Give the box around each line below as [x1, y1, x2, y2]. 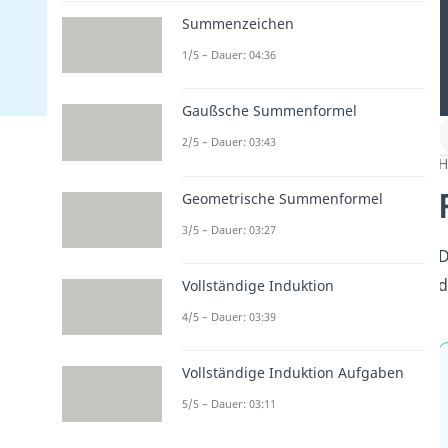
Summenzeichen [181, 14, 294, 34]
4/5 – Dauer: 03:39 [181, 308, 276, 324]
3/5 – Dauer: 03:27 [181, 221, 276, 237]
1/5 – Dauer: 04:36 [181, 47, 276, 63]
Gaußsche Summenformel [181, 101, 357, 121]
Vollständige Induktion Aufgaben [181, 363, 404, 383]
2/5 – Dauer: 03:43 [181, 134, 276, 150]
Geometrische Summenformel [181, 188, 383, 208]
